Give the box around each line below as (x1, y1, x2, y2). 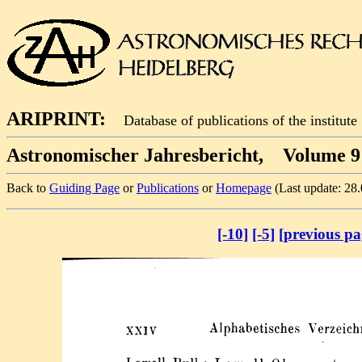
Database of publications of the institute (124, 112, 357, 128)
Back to (6, 181, 49, 195)
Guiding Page (49, 181, 120, 195)
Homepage (216, 181, 271, 195)
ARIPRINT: (6, 108, 106, 129)
